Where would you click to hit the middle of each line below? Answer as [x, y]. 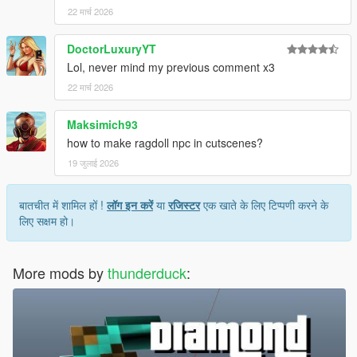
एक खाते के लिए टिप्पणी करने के [264, 205]
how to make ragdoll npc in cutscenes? [165, 143]
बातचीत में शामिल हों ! [63, 205]
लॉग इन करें [130, 205]
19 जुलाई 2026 [93, 163]
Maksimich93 [102, 124]
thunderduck [147, 273]
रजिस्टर [184, 205]
